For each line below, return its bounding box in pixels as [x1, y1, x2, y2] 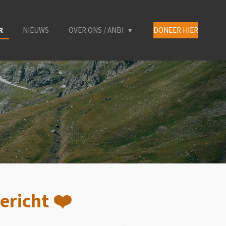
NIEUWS [23, 25, 49, 35]
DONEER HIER [153, 25, 198, 35]
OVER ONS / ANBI [69, 25, 125, 35]
